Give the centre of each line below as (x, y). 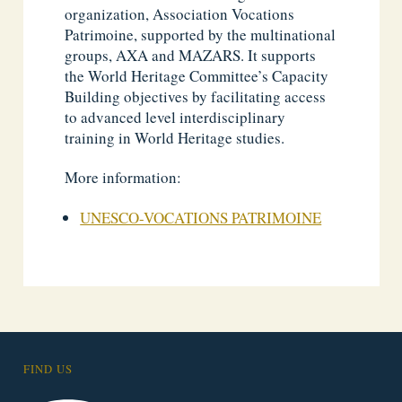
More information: (123, 178)
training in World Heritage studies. (175, 138)
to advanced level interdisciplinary (175, 117)
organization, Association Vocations (180, 14)
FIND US (48, 369)
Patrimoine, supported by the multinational (201, 35)
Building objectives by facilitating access (196, 96)
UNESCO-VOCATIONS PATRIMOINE (201, 217)
